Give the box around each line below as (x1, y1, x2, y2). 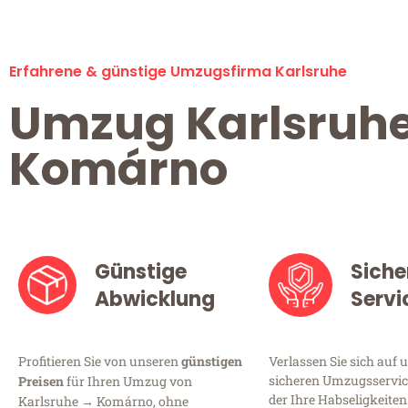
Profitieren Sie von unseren (18, 352, 181, 371)
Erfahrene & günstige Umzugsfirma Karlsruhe (9, 61, 347, 83)
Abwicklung (95, 285, 216, 314)
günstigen (181, 352, 242, 371)
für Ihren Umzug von (64, 372, 192, 391)
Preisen (18, 372, 64, 391)
